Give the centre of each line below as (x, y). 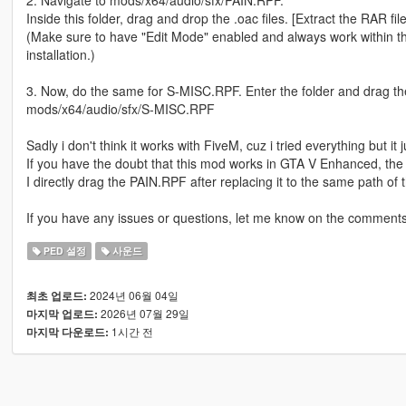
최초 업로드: (56, 296)
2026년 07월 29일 (143, 314)
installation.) (60, 55)
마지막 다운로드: (67, 333)
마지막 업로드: (62, 314)
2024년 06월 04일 (132, 295)
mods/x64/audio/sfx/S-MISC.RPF (120, 109)
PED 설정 (64, 251)
